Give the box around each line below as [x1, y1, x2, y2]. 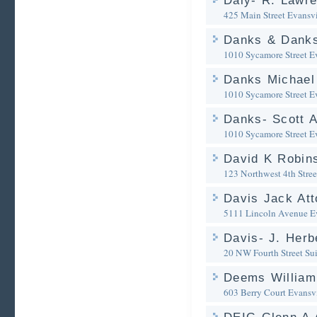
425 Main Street [224, 8, 285, 21]
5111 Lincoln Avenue [224, 207, 308, 219]
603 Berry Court [224, 286, 286, 299]
